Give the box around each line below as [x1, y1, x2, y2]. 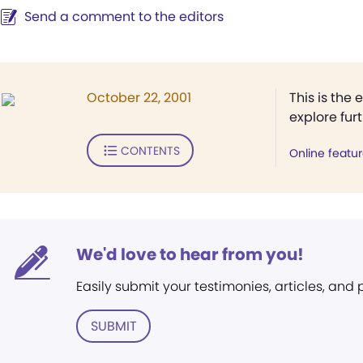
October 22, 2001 [87, 88, 191, 107]
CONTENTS [120, 142, 180, 159]
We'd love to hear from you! [76, 243, 304, 266]
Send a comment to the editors [24, 7, 224, 26]
